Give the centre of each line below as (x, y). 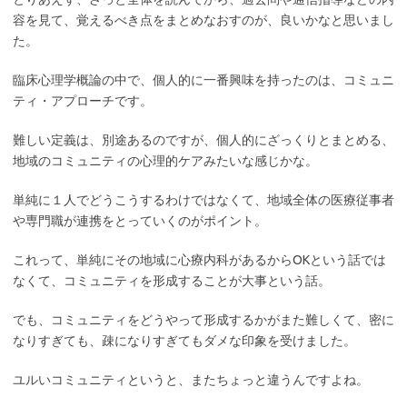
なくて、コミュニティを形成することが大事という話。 (172, 280)
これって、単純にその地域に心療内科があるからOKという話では (199, 259)
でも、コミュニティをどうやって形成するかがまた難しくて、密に (203, 319)
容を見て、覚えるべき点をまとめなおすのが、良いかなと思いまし (203, 20)
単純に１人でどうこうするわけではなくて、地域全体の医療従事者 (203, 199)
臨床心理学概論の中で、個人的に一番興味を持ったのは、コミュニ (203, 79)
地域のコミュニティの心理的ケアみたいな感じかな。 (165, 160)
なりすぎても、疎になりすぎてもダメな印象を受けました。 (184, 340)
